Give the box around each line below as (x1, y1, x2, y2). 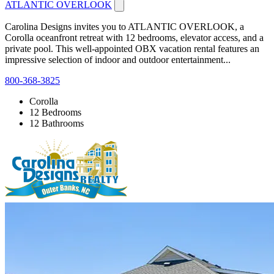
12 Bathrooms (29, 117, 84, 128)
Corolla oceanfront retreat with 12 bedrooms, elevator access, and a (5, 32, 264, 43)
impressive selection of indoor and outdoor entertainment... (5, 54, 231, 65)
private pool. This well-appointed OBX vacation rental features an (5, 43, 259, 54)
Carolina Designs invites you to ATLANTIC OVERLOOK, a (5, 21, 244, 32)
